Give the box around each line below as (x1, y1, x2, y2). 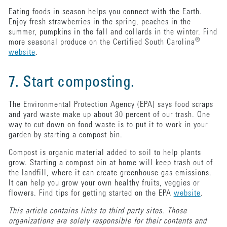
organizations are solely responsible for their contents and (8, 217, 207, 225)
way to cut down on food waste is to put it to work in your (8, 121, 208, 129)
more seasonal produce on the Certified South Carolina (8, 38, 195, 47)
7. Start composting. (8, 75, 139, 91)
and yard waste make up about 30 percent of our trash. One (8, 110, 210, 119)
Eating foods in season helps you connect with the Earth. (8, 8, 202, 16)
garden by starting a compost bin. (8, 131, 125, 139)
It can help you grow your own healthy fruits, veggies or (8, 179, 200, 187)
